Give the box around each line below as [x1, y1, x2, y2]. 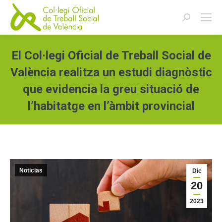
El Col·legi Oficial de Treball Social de [11, 49, 211, 62]
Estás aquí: [111, 116, 146, 125]
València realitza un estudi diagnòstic [10, 65, 212, 79]
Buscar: [182, 14, 206, 23]
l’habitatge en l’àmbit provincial [27, 99, 195, 113]
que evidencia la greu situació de [23, 82, 199, 96]
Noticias [19, 167, 43, 174]
